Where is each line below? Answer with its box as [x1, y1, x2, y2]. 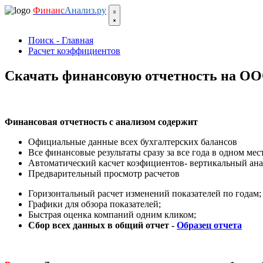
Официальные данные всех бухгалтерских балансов [28, 136, 237, 147]
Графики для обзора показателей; [28, 198, 161, 209]
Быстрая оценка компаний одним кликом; [28, 209, 196, 220]
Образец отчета [177, 220, 242, 230]
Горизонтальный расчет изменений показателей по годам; [28, 188, 261, 198]
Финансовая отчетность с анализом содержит [5, 116, 198, 127]
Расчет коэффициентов [28, 46, 120, 56]
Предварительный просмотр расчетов [28, 168, 180, 178]
